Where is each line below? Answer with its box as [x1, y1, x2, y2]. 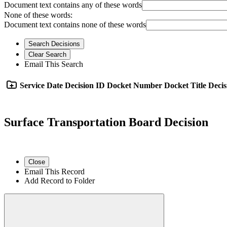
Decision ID [65, 81, 105, 90]
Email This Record [24, 167, 85, 176]
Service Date [20, 81, 63, 90]
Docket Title [164, 81, 206, 90]
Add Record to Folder [24, 176, 95, 185]
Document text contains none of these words [4, 20, 146, 29]
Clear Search [28, 50, 66, 58]
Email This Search [24, 59, 83, 68]
